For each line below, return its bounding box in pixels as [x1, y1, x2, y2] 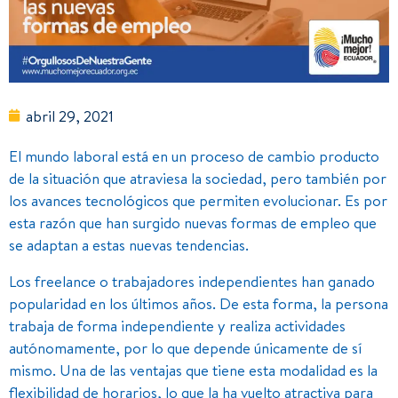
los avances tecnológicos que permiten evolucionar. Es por [9, 189, 387, 211]
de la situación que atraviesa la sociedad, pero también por [9, 167, 386, 188]
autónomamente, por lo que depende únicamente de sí [9, 337, 362, 358]
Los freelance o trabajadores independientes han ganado [9, 270, 375, 291]
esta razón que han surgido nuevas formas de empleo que [9, 211, 377, 233]
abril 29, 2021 [26, 105, 114, 126]
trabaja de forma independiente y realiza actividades [9, 314, 346, 336]
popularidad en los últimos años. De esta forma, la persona [9, 292, 388, 314]
